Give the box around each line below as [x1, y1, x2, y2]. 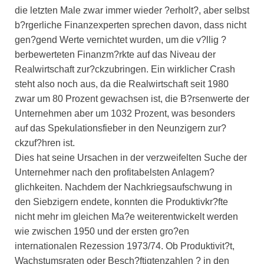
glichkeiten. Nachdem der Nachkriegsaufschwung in [15, 182, 232, 193]
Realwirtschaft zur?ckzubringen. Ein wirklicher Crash [15, 64, 235, 75]
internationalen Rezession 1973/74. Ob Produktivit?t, [15, 241, 235, 252]
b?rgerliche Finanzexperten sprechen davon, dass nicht [15, 20, 246, 31]
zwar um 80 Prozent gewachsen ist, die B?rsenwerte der [15, 94, 249, 104]
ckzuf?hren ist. [15, 138, 75, 148]
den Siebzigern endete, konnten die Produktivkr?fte [15, 197, 228, 207]
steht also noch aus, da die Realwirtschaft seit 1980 [15, 79, 229, 90]
